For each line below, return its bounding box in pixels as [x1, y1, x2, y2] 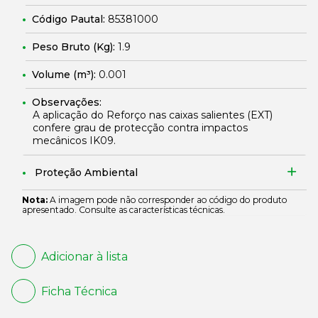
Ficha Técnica [41, 284, 117, 298]
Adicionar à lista [41, 249, 128, 263]
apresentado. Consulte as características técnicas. [22, 204, 225, 215]
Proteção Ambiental [35, 166, 138, 179]
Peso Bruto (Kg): [32, 40, 118, 53]
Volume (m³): [32, 68, 99, 81]
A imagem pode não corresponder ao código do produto [48, 194, 287, 205]
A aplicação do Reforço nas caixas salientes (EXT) [33, 109, 273, 121]
